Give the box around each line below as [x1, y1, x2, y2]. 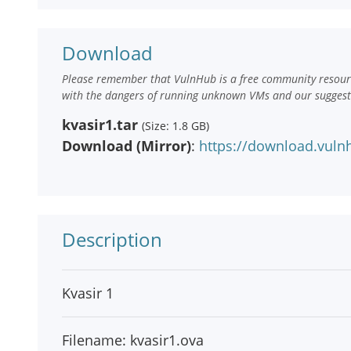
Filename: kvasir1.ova [62, 331, 204, 349]
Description [62, 226, 162, 252]
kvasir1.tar [62, 115, 138, 134]
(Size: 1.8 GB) [142, 118, 209, 133]
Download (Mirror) [62, 136, 191, 155]
